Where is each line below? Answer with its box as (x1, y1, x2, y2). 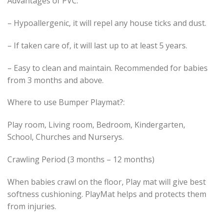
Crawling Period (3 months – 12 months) (7, 154, 154, 165)
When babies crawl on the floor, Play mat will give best (7, 176, 206, 187)
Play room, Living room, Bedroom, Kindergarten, (7, 119, 185, 131)
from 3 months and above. (7, 74, 104, 86)
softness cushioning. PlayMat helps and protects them (7, 188, 206, 199)
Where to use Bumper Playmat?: (7, 97, 125, 108)
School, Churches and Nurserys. (7, 131, 124, 143)
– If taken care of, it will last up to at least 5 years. (7, 40, 187, 51)
